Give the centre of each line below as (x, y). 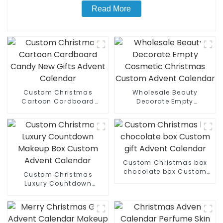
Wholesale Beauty (165, 93)
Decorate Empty (165, 102)
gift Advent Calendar (165, 181)
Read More (111, 8)
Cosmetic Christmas (165, 111)
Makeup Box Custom (58, 193)
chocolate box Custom (165, 172)
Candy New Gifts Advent (58, 111)
